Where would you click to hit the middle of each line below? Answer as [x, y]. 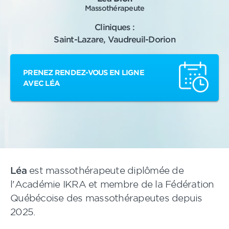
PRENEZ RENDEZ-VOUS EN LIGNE [84, 72]
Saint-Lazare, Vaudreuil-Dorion [114, 39]
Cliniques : [114, 27]
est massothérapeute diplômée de [105, 170]
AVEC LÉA [41, 83]
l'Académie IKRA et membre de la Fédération [112, 184]
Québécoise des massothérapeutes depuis [106, 198]
